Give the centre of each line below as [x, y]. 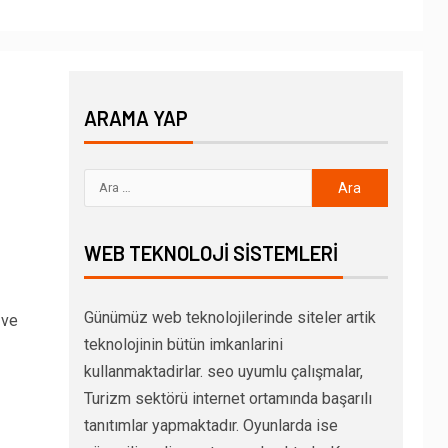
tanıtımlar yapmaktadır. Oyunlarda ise [210, 425]
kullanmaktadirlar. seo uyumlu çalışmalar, [223, 371]
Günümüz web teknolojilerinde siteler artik [229, 317]
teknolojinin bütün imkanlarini [183, 344]
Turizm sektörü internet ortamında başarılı [227, 398]
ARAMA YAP [135, 117]
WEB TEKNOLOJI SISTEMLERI [210, 252]
